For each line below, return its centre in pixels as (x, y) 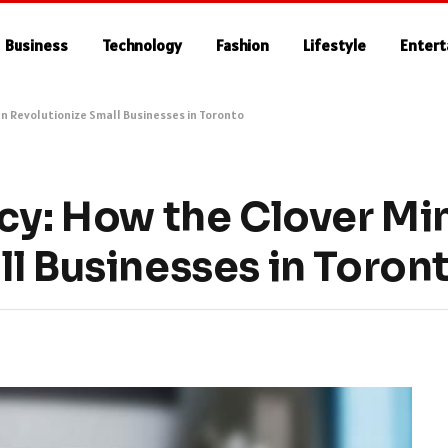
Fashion (243, 45)
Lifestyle (335, 45)
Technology (142, 45)
